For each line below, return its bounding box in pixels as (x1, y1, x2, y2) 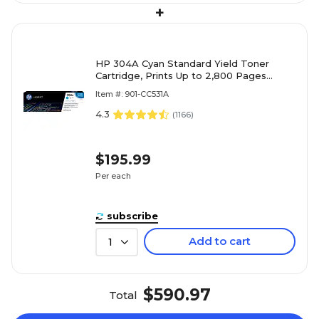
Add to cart (189, 234, 251, 248)
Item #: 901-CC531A (95, 88, 169, 99)
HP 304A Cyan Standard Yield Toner (95, 57, 269, 69)
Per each (95, 171, 131, 182)
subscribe (107, 209, 158, 221)
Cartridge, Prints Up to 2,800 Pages (95, 69, 266, 81)
